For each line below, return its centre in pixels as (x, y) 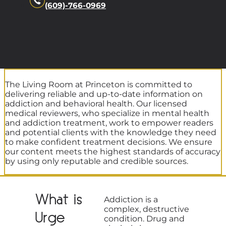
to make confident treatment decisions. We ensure (109, 142)
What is (59, 200)
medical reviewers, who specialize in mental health (107, 113)
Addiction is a (131, 199)
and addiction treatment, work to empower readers (109, 123)
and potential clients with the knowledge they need (111, 132)
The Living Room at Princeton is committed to (99, 84)
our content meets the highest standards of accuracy (113, 151)
